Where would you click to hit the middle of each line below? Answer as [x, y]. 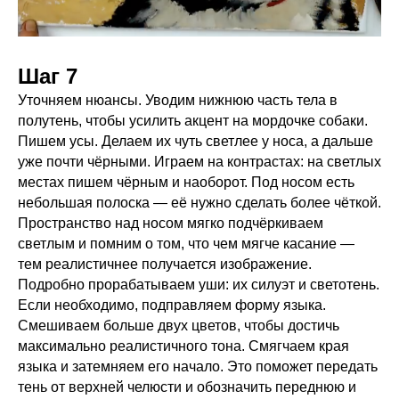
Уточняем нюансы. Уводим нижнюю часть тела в [178, 100]
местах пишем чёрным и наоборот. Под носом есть [186, 182]
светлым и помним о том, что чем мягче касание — [186, 243]
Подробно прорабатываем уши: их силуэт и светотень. [199, 284]
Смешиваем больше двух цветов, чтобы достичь [179, 325]
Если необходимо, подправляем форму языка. [172, 305]
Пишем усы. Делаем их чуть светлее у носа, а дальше [195, 141]
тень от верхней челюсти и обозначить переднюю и [187, 387]
